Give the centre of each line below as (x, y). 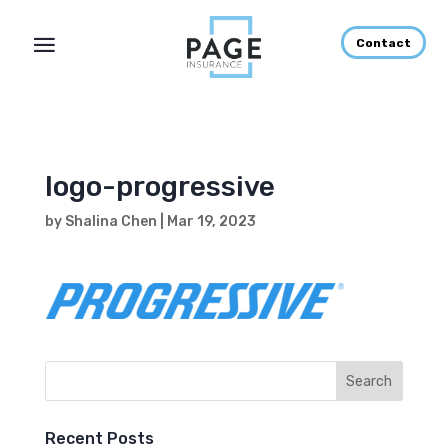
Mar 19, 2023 (211, 221)
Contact (383, 42)
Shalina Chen (110, 221)
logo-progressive (159, 186)
